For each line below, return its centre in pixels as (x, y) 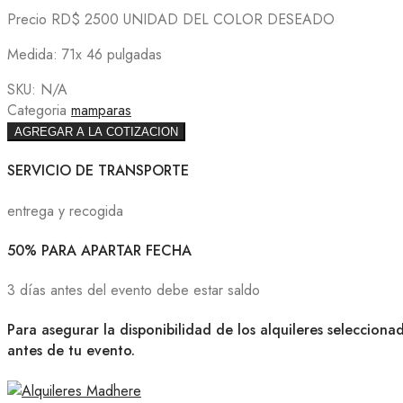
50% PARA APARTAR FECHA (99, 250)
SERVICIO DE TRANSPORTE (98, 171)
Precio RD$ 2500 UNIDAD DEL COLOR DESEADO (171, 19)
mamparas (101, 110)
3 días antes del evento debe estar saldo (134, 291)
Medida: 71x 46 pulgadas (85, 54)
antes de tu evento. (71, 351)
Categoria (39, 110)
